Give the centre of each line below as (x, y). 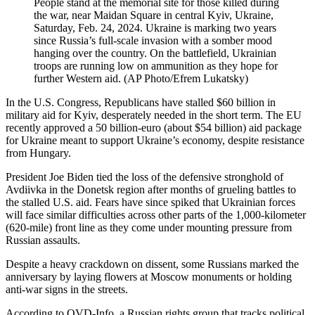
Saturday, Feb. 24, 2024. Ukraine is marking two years (155, 27)
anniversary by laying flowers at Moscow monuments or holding (149, 276)
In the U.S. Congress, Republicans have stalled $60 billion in (141, 102)
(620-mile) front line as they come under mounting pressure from (149, 227)
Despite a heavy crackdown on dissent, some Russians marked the (152, 264)
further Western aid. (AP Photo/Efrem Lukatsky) (141, 78)
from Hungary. (38, 153)
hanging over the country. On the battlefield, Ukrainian (155, 53)
